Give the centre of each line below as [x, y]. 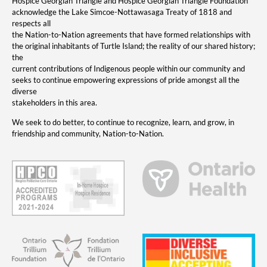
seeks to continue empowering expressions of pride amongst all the [126, 80]
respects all [31, 24]
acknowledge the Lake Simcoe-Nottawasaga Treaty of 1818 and [122, 12]
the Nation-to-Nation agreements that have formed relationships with [131, 35]
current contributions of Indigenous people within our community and [128, 69]
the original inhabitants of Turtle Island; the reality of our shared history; [133, 46]
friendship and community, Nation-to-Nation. [88, 134]
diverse [24, 91]
